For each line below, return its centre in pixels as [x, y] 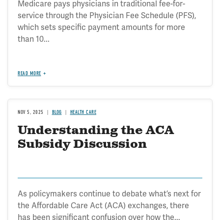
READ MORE [29, 73]
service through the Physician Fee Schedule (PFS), [107, 15]
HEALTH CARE [83, 112]
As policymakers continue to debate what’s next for [109, 194]
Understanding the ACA [96, 131]
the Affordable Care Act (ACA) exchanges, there [103, 206]
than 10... [34, 39]
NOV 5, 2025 [31, 112]
